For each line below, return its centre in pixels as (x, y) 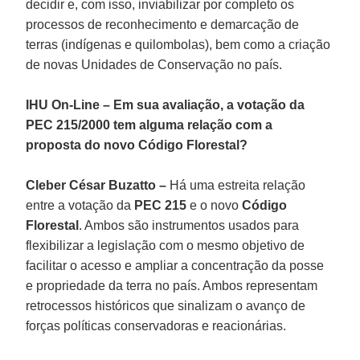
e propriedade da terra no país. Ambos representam (172, 285)
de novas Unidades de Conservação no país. (154, 64)
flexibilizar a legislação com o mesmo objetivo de (166, 245)
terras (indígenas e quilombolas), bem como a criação (178, 44)
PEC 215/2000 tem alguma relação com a (149, 125)
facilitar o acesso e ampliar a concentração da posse (175, 265)
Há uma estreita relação (236, 185)
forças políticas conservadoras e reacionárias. (156, 325)
